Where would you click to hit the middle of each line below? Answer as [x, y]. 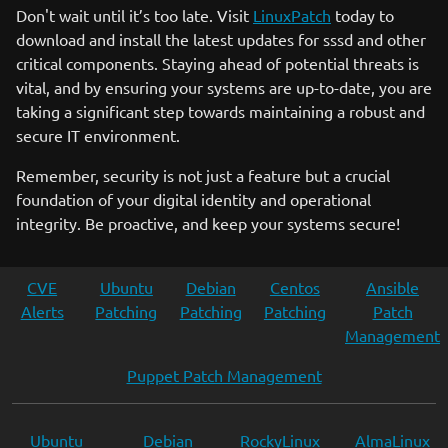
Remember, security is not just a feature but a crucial [203, 175]
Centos [294, 287]
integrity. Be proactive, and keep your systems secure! [208, 223]
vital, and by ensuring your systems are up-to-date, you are [224, 87]
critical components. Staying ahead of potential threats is [217, 63]
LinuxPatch [292, 15]
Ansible [392, 287]
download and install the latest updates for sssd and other [221, 39]
